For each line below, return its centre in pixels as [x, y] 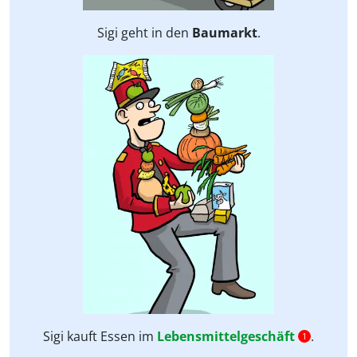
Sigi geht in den [144, 32]
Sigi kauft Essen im [100, 336]
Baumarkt [224, 32]
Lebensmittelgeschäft [226, 336]
